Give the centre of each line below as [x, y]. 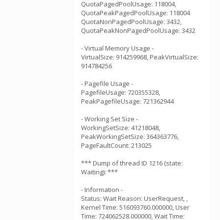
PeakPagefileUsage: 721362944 [127, 101]
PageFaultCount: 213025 [116, 145]
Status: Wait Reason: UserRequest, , [134, 198]
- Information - [102, 190]
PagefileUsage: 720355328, [121, 92]
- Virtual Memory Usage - [117, 48]
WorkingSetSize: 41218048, [121, 128]
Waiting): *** [99, 172]
